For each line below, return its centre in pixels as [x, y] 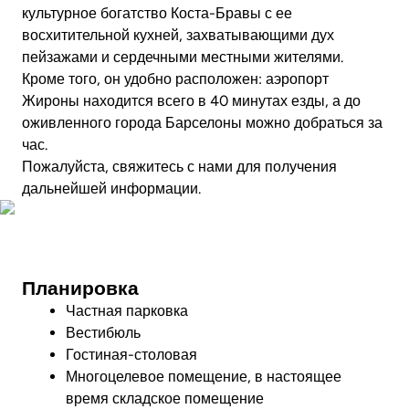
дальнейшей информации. [111, 189]
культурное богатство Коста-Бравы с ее [157, 14]
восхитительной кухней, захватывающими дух [178, 36]
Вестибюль [103, 332]
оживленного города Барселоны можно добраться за [202, 123]
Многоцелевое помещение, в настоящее [204, 376]
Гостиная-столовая [131, 354]
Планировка [80, 288]
